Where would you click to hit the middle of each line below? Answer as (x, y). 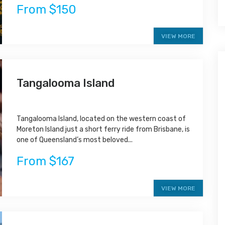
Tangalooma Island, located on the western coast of (101, 119)
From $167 (46, 161)
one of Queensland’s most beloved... (75, 140)
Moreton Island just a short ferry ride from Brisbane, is (103, 130)
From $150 (47, 9)
